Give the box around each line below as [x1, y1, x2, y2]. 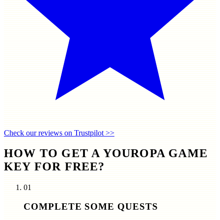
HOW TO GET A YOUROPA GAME [4, 147, 208, 160]
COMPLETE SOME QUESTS [24, 201, 158, 212]
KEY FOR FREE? [4, 160, 105, 173]
